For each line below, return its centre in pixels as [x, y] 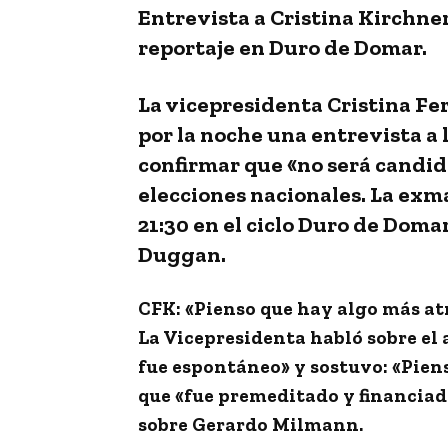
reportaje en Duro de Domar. [282, 47]
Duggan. [182, 254]
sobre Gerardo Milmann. [250, 424]
